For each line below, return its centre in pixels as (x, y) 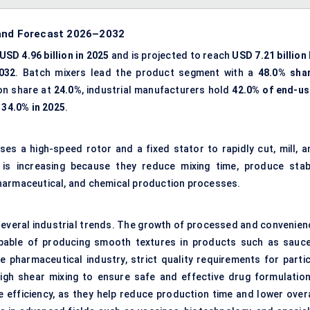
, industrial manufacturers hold (157, 90)
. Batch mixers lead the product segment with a (137, 73)
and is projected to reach (172, 56)
